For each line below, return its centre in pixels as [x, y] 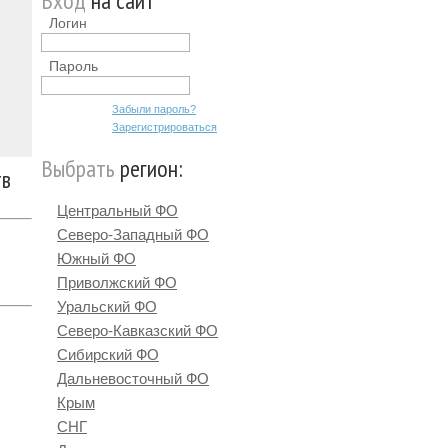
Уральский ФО [107, 306]
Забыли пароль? [154, 109]
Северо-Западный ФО [133, 234]
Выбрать [78, 168]
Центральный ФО [117, 210]
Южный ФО [96, 258]
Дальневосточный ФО [133, 378]
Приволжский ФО [117, 282]
